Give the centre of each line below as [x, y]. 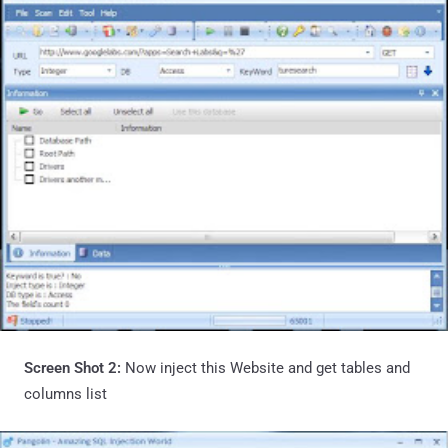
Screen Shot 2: [74, 368]
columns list [65, 394]
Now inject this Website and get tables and [267, 368]
